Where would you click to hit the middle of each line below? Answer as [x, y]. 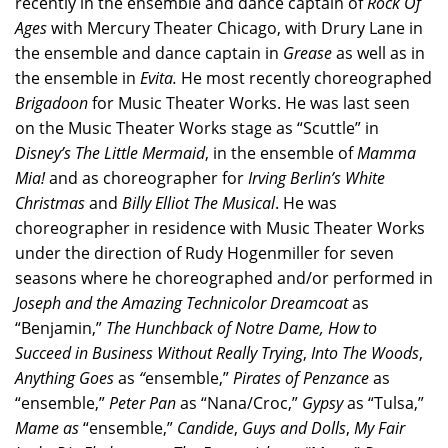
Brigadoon [51, 103]
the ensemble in [77, 78]
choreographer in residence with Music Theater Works [220, 228]
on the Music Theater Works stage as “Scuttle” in [197, 128]
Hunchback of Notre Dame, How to [256, 328]
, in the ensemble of [281, 153]
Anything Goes [64, 378]
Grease [307, 53]
